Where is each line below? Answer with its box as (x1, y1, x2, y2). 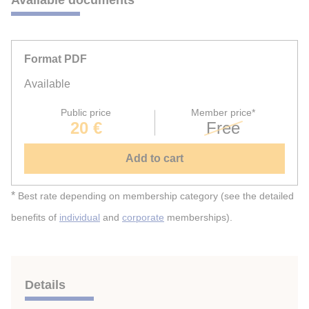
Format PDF (24, 52, 87, 65)
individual (59, 212, 100, 223)
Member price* (191, 106, 255, 118)
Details (25, 277, 66, 292)
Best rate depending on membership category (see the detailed (15, 190, 294, 201)
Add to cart (126, 152, 183, 164)
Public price (61, 106, 111, 118)
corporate (122, 212, 164, 223)
